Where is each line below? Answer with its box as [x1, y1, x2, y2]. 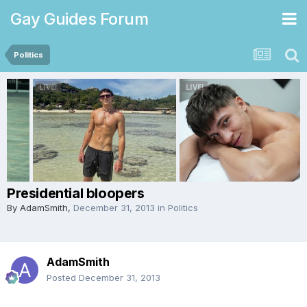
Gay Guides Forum [10, 8, 148, 29]
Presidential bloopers [7, 185, 145, 201]
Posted [47, 272, 79, 283]
